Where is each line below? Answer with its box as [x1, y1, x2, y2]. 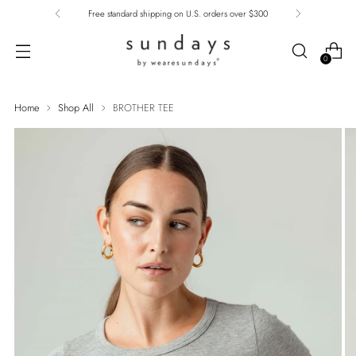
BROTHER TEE [113, 100, 174, 115]
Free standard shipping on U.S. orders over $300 [88, 7, 268, 20]
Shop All [58, 100, 94, 115]
